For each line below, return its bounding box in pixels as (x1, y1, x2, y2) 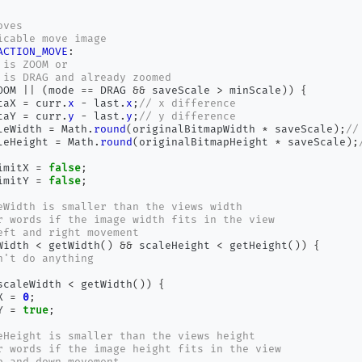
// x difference (139, 97, 237, 110)
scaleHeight (133, 239, 217, 252)
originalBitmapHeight (139, 136, 276, 149)
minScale (223, 84, 282, 97)
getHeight (223, 239, 288, 252)
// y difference (139, 110, 237, 123)
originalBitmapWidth (133, 123, 263, 136)
